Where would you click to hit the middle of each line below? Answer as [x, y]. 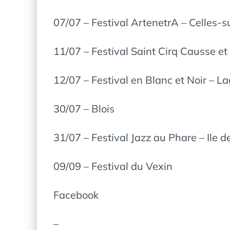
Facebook [76, 195]
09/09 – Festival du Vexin [113, 166]
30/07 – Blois [84, 109]
